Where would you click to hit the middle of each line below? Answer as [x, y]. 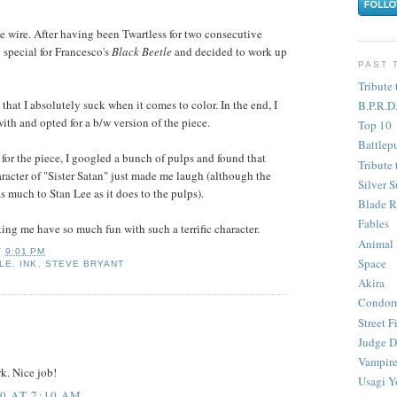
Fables [374, 224]
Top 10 [375, 125]
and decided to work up [230, 51]
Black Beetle [142, 51]
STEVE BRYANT [84, 264]
